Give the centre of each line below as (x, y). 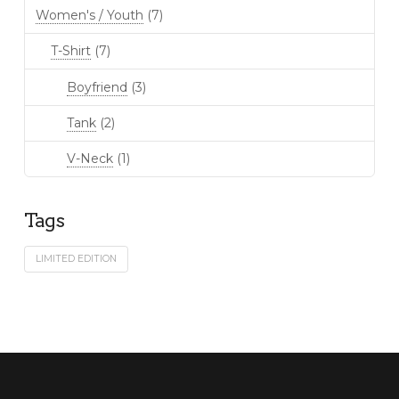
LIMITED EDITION (77, 258)
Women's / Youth (89, 16)
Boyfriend (97, 87)
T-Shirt (71, 51)
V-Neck (90, 158)
